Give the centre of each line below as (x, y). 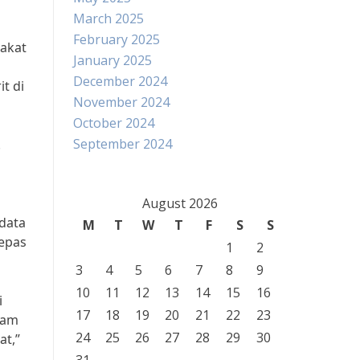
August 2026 (180, 203)
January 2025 (112, 60)
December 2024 (120, 81)
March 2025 (108, 18)
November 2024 (121, 102)
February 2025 (117, 39)
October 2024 (114, 123)
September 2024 (123, 144)
